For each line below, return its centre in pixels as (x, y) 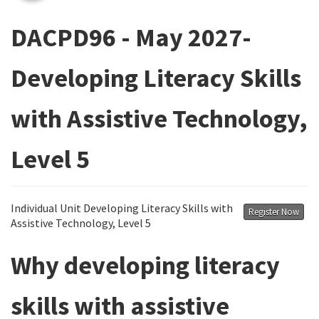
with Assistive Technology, (159, 119)
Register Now (274, 212)
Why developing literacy (145, 265)
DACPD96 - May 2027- (131, 37)
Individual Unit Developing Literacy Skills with (122, 208)
